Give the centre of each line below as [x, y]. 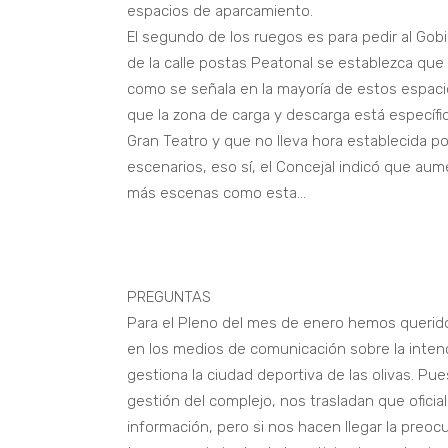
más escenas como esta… [216, 193]
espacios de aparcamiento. [220, 11]
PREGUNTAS [169, 297]
